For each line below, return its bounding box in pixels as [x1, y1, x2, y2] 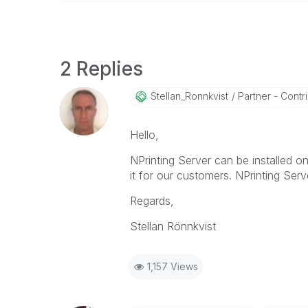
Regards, [129, 194, 174, 208]
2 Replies [60, 57, 143, 80]
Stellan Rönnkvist [129, 219, 216, 233]
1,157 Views [146, 261, 198, 272]
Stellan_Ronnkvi [150, 90, 221, 102]
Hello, [129, 128, 159, 142]
